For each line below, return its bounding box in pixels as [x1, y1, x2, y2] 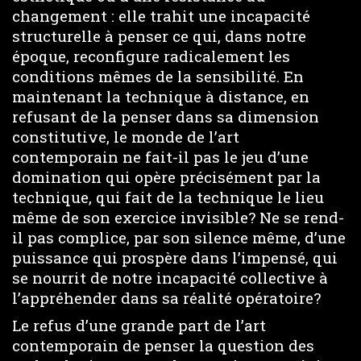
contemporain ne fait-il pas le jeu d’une [12, 146, 309, 167]
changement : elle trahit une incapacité [12, 5, 310, 26]
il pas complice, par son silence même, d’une [12, 226, 346, 247]
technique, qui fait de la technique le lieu [12, 186, 324, 207]
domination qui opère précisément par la [12, 166, 321, 187]
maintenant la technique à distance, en [12, 85, 309, 106]
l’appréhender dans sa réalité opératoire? [12, 287, 321, 308]
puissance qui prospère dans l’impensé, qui [12, 247, 338, 268]
